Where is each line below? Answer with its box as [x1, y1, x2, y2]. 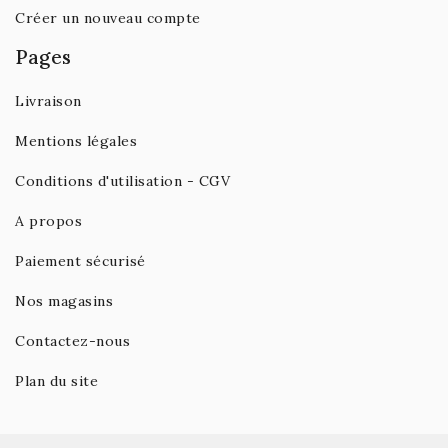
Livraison [15, 92, 82, 110]
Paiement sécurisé [15, 252, 146, 270]
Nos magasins [15, 292, 113, 310]
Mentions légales [15, 132, 137, 150]
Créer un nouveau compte [15, 9, 201, 27]
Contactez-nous [15, 332, 130, 350]
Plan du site [15, 372, 98, 390]
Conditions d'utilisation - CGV [15, 172, 230, 190]
